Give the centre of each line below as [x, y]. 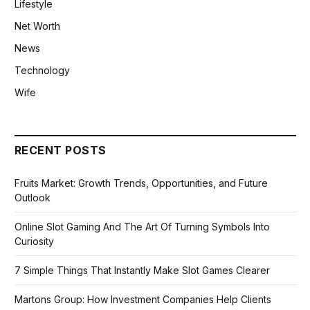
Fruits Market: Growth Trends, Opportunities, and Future [141, 183]
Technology [42, 71]
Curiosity [34, 241]
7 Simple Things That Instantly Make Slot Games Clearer [142, 271]
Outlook [33, 198]
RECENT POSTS [61, 151]
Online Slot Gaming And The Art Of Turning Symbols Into [142, 227]
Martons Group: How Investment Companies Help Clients [143, 300]
